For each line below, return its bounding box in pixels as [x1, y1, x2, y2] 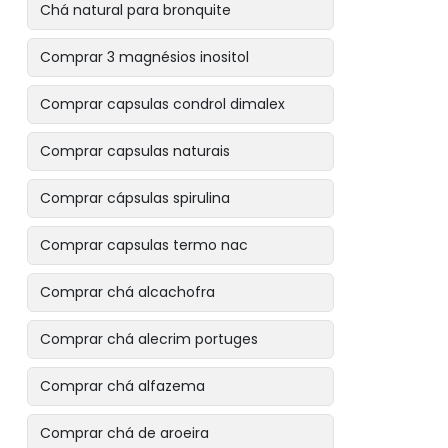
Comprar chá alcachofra [40, 282, 216, 302]
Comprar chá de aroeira [40, 423, 210, 443]
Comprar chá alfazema [40, 376, 206, 396]
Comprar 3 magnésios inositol [40, 47, 250, 67]
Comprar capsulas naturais [40, 141, 231, 161]
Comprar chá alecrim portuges [40, 329, 259, 349]
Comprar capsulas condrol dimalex [40, 94, 286, 114]
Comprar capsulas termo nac [40, 235, 249, 255]
